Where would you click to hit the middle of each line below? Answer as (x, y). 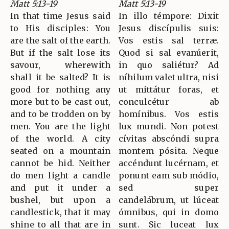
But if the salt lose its (60, 53)
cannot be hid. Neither (60, 163)
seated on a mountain (60, 151)
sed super (169, 188)
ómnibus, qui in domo (169, 212)
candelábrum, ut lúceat (169, 200)
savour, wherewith (60, 65)
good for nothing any (60, 90)
